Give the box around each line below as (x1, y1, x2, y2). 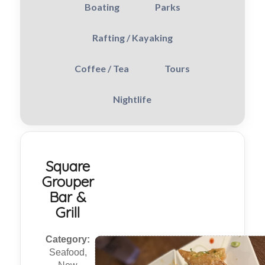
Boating (84, 1, 119, 13)
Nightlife (113, 93, 152, 105)
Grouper (41, 173, 94, 191)
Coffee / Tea (75, 63, 130, 75)
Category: (46, 234, 91, 245)
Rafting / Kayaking (92, 32, 173, 44)
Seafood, (49, 247, 87, 258)
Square (46, 157, 91, 176)
